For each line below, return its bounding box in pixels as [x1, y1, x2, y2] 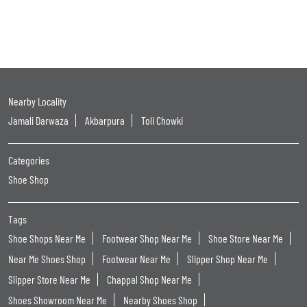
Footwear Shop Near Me [102, 232, 192, 245]
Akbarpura [85, 114, 125, 127]
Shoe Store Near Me [208, 232, 283, 245]
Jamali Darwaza [8, 114, 69, 127]
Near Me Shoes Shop [8, 252, 86, 266]
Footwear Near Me [102, 252, 171, 266]
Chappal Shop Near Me [107, 273, 192, 286]
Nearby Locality [8, 95, 66, 108]
